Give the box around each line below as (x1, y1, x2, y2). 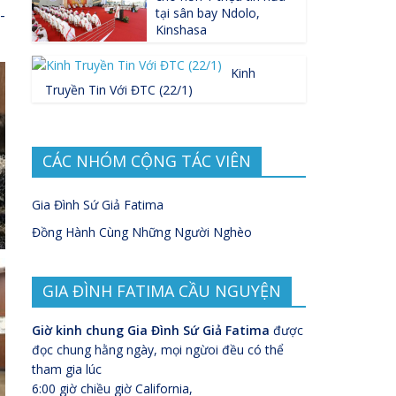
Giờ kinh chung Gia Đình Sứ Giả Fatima (32, 322, 270, 339)
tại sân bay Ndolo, (156, 4, 260, 21)
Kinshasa (156, 21, 207, 38)
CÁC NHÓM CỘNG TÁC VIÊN (42, 150, 251, 171)
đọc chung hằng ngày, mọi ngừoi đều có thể (32, 341, 284, 358)
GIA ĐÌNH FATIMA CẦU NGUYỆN (42, 280, 281, 301)
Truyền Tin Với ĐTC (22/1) (45, 81, 193, 98)
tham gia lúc (32, 361, 102, 377)
